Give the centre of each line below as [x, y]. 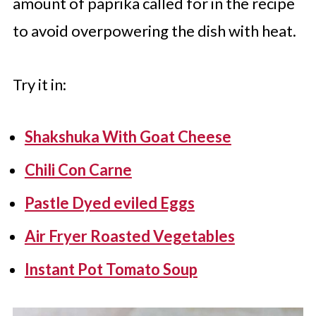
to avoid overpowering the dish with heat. [154, 31]
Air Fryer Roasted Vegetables [129, 236]
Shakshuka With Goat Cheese [128, 136]
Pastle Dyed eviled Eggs [109, 203]
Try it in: [39, 84]
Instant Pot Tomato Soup [111, 269]
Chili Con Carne [78, 170]
